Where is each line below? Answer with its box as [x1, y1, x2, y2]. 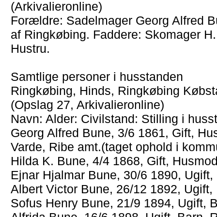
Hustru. [11, 41, 50, 55]
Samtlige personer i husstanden [11, 69, 184, 83]
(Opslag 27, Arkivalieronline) [11, 97, 165, 111]
